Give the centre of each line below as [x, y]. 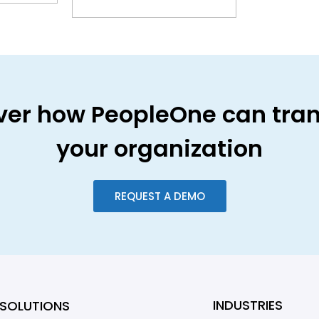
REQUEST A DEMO [159, 197]
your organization [159, 149]
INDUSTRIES [248, 305]
